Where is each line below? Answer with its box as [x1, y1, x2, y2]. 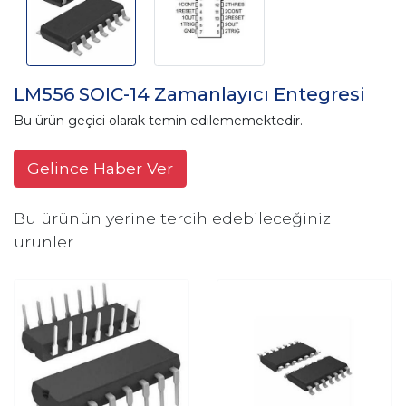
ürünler [14, 232, 73, 252]
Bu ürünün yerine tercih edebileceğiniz [14, 208, 331, 228]
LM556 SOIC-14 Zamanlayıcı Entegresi [14, 83, 365, 106]
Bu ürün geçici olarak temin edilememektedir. [14, 112, 303, 130]
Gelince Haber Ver [27, 159, 173, 179]
